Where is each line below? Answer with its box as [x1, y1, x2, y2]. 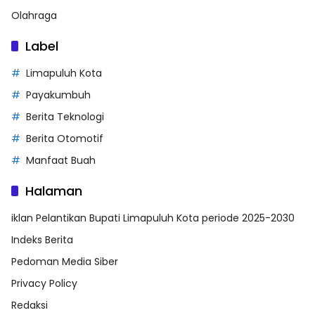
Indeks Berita [11, 232, 73, 247]
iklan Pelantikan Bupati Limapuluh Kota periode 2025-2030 [11, 210, 295, 225]
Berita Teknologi [26, 109, 104, 124]
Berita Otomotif [26, 131, 103, 146]
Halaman [25, 181, 82, 200]
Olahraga [11, 8, 57, 22]
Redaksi [11, 297, 48, 312]
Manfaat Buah [26, 153, 96, 167]
